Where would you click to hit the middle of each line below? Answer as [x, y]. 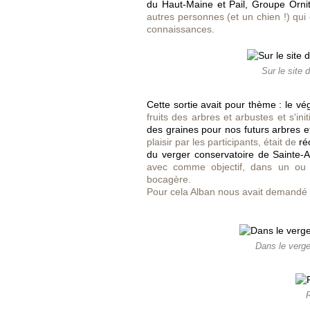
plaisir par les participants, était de [223, 142]
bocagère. [169, 179]
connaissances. [181, 29]
